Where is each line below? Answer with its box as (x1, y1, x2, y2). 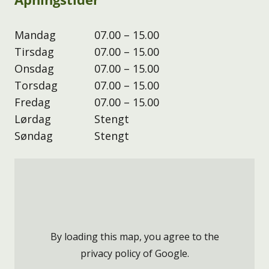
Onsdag (14, 61, 54, 76)
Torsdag (14, 77, 58, 92)
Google (154, 247, 187, 261)
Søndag (14, 128, 53, 143)
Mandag (14, 27, 56, 42)
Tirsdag (14, 44, 54, 59)
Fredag (14, 94, 50, 109)
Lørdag (14, 111, 51, 126)
